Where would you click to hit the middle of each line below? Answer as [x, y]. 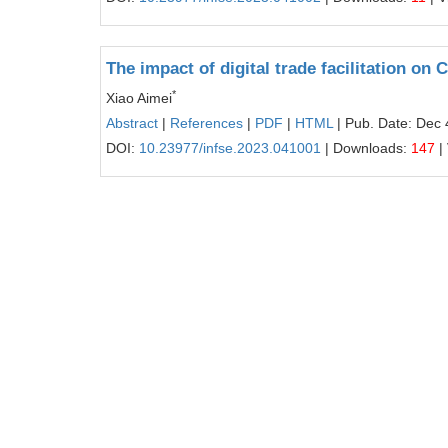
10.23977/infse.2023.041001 [230, 148]
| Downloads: [366, 148]
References [206, 123]
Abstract [132, 123]
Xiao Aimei [139, 98]
